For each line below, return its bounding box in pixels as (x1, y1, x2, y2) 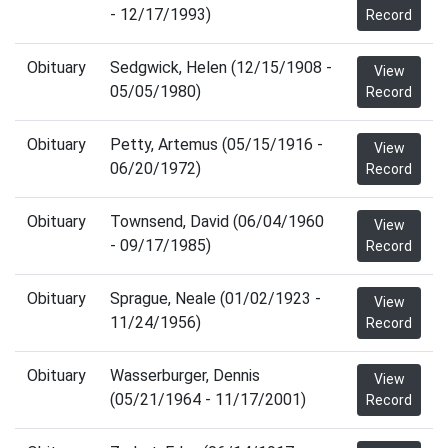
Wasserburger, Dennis (110, 366, 260, 385)
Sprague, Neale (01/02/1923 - (110, 289, 321, 308)
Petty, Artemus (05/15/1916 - (110, 135, 323, 154)
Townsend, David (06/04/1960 (110, 212, 324, 231)
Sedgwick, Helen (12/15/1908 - (110, 58, 332, 77)
